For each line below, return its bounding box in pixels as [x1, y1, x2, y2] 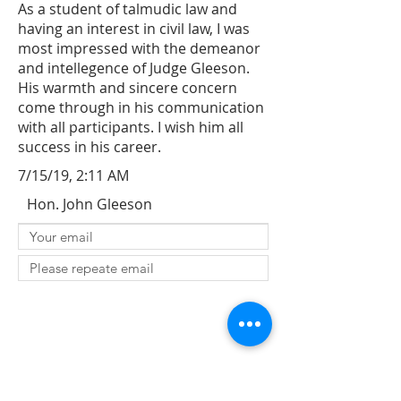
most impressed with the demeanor [18, 38, 260, 58]
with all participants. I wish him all [18, 117, 243, 137]
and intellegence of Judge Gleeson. [18, 58, 250, 78]
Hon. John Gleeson [27, 194, 152, 214]
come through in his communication [18, 98, 264, 117]
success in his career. [18, 137, 161, 157]
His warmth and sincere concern [18, 78, 237, 98]
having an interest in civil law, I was [18, 19, 250, 38]
